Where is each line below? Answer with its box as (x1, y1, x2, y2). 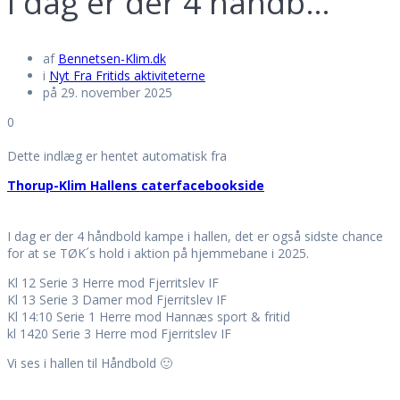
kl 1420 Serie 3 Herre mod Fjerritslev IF (7, 325, 231, 343)
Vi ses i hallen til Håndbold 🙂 (7, 354, 172, 372)
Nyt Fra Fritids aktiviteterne (49, 67, 205, 85)
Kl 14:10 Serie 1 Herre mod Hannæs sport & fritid (7, 308, 290, 326)
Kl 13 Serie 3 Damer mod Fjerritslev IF (7, 291, 227, 309)
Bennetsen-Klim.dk (58, 50, 166, 68)
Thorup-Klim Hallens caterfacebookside (7, 177, 264, 195)
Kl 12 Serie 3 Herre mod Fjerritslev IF (7, 274, 219, 292)
